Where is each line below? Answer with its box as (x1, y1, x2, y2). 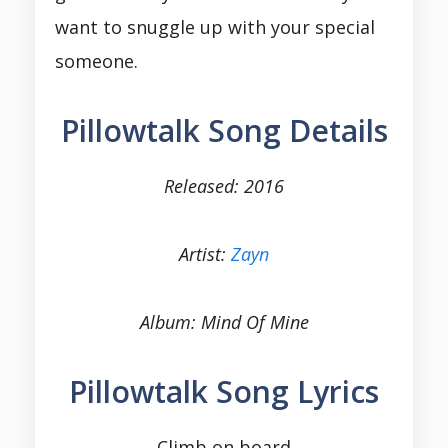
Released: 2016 (164, 174, 284, 199)
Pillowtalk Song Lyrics (69, 371, 379, 413)
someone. (55, 49, 138, 74)
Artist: (179, 242, 231, 267)
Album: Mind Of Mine (139, 310, 309, 335)
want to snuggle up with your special (55, 15, 375, 40)
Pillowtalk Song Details (60, 110, 388, 152)
